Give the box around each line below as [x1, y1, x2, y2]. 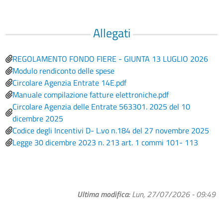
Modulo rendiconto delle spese [12, 65, 115, 77]
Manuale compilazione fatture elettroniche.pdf [12, 89, 169, 101]
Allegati [93, 24, 130, 42]
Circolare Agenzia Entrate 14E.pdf [12, 77, 127, 89]
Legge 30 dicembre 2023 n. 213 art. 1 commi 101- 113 [12, 136, 199, 148]
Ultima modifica [77, 188, 128, 200]
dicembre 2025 [12, 112, 64, 124]
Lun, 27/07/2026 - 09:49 [132, 188, 216, 200]
